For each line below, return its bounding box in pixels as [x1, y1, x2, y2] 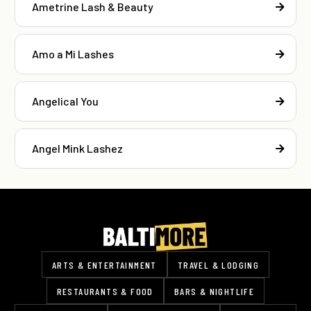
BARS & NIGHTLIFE [174, 285, 255, 297]
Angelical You [32, 94, 99, 108]
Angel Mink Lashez [32, 142, 123, 155]
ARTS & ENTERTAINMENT [51, 259, 157, 271]
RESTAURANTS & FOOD [56, 285, 153, 297]
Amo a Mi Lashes [32, 47, 114, 61]
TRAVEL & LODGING [177, 259, 260, 271]
